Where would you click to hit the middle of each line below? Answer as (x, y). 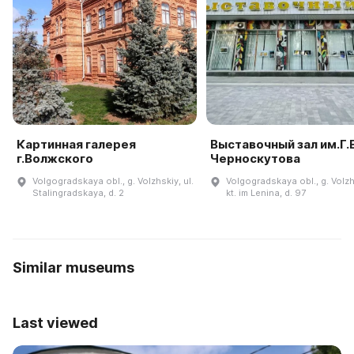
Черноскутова (255, 159)
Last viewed (55, 323)
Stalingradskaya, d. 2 (78, 193)
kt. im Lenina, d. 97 (265, 193)
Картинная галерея (76, 145)
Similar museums (73, 268)
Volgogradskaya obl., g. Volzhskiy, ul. (113, 181)
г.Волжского (55, 159)
